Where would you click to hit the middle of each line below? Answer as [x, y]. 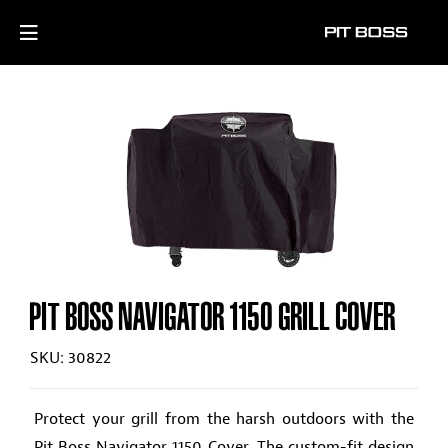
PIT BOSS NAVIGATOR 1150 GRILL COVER [213, 319]
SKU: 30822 [70, 357]
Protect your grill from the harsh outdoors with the [224, 418]
